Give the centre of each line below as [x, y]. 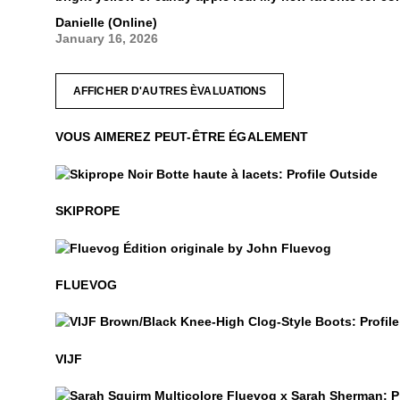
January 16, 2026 [107, 38]
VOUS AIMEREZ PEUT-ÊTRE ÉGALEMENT [182, 137]
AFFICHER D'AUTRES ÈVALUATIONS [170, 91]
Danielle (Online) [106, 22]
